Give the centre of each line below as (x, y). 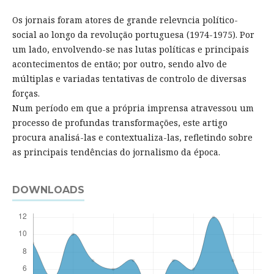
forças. (26, 94)
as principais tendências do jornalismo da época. (116, 152)
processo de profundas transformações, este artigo (120, 123)
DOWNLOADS (48, 190)
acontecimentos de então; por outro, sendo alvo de (119, 64)
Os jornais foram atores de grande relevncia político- (125, 20)
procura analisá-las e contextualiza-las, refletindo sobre (132, 138)
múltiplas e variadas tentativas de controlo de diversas (129, 79)
